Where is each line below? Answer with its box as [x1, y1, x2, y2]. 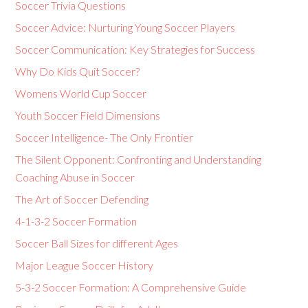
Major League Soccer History [15, 258, 154, 272]
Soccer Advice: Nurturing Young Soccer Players [15, 21, 236, 34]
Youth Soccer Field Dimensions [15, 109, 161, 122]
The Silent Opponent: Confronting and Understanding [15, 153, 262, 166]
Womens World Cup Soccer [15, 87, 147, 100]
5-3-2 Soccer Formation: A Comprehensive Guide [15, 280, 247, 294]
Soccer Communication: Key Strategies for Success [15, 43, 256, 56]
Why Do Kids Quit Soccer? [15, 65, 140, 78]
